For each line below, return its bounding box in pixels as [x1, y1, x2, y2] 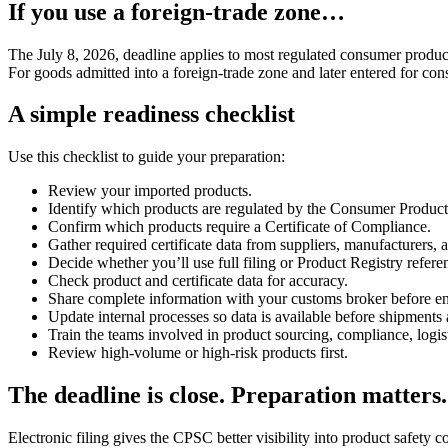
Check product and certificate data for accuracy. [48, 272, 348, 290]
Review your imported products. [48, 182, 252, 200]
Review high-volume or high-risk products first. [48, 344, 348, 362]
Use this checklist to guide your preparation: [8, 148, 285, 166]
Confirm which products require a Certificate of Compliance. [48, 218, 431, 236]
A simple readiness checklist [8, 101, 295, 128]
